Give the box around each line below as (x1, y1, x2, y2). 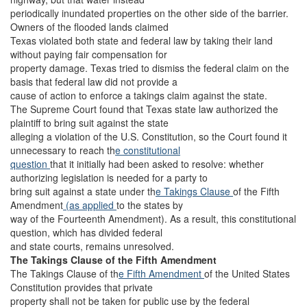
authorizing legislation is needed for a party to (10, 171, 208, 184)
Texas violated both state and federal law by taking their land (10, 34, 273, 47)
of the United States (204, 267, 290, 280)
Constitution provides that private (10, 280, 153, 294)
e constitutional (115, 143, 180, 157)
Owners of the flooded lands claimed (10, 20, 169, 34)
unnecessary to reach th (10, 143, 115, 157)
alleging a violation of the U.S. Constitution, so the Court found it (10, 130, 287, 143)
